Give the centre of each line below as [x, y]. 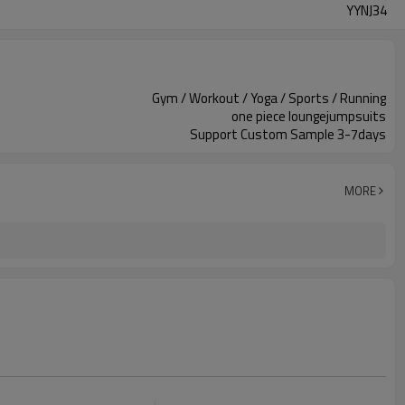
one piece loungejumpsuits [309, 116]
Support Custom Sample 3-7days [288, 134]
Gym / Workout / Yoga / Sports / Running [269, 98]
